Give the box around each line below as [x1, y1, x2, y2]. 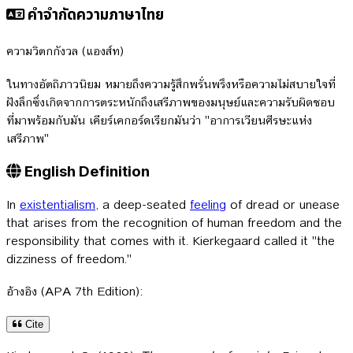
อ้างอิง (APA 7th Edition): [6, 281, 143, 300]
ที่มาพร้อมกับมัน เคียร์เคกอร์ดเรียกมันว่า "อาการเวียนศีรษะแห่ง [6, 111, 312, 130]
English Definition [21, 162, 150, 180]
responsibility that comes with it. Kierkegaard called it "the [6, 231, 335, 250]
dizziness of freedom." [6, 249, 132, 268]
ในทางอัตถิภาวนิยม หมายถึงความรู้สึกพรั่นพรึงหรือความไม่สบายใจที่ [6, 75, 336, 94]
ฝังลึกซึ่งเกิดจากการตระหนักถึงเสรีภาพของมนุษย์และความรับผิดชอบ [6, 93, 335, 112]
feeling [190, 195, 226, 214]
